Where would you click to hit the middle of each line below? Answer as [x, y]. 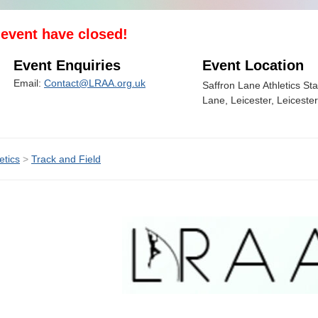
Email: [29, 83]
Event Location [253, 65]
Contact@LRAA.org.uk [95, 83]
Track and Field [66, 159]
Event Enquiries [67, 65]
